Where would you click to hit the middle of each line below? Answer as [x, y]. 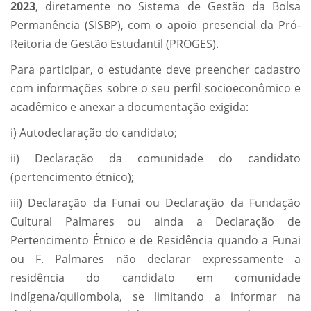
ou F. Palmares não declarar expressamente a [155, 259]
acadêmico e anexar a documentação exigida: [129, 107]
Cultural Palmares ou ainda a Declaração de [155, 222]
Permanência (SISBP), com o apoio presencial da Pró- [155, 25]
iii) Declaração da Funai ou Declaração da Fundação [155, 203]
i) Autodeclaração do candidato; [94, 133]
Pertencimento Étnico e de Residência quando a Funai [155, 241]
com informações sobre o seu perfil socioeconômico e [155, 89]
